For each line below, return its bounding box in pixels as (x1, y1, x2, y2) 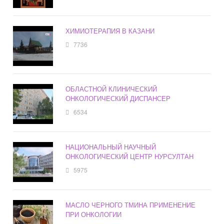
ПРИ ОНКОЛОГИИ (65, 209, 122, 219)
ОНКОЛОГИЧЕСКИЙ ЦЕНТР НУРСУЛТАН (65, 151, 194, 161)
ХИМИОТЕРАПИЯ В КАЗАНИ (65, 26, 155, 36)
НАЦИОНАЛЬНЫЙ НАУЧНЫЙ (65, 142, 156, 152)
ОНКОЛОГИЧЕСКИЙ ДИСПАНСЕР (65, 93, 171, 103)
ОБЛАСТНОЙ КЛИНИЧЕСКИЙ (65, 84, 157, 94)
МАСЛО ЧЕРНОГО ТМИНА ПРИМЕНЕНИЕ (65, 200, 196, 210)
